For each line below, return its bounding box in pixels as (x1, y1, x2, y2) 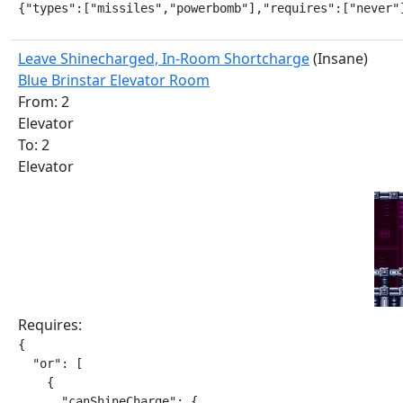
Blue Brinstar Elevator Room (18, 70, 210, 90)
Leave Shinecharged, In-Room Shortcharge (18, 49, 309, 68)
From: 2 (18, 92, 69, 112)
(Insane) (309, 49, 368, 68)
